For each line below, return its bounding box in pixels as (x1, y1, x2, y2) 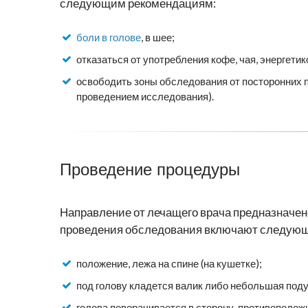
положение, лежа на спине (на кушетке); (76, 257, 262, 270)
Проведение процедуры (60, 160, 240, 179)
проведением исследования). (76, 90, 214, 103)
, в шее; (141, 31, 175, 44)
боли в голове (76, 31, 141, 44)
